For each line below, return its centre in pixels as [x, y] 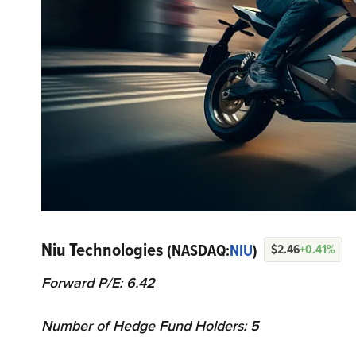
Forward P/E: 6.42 [98, 283]
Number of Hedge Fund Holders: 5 [150, 326]
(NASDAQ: [198, 251]
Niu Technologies [104, 250]
